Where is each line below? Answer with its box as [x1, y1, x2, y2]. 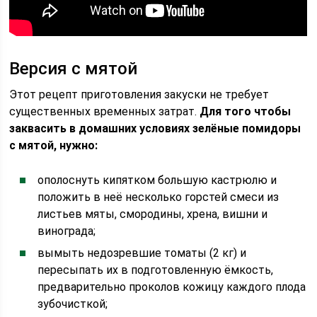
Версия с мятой [9, 59, 138, 79]
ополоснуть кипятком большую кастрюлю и [38, 173, 277, 187]
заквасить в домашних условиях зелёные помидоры [9, 122, 301, 135]
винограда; [38, 224, 96, 238]
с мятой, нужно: [9, 139, 98, 152]
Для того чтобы [200, 105, 292, 118]
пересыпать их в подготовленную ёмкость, [38, 263, 274, 277]
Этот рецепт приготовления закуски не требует [9, 88, 270, 101]
